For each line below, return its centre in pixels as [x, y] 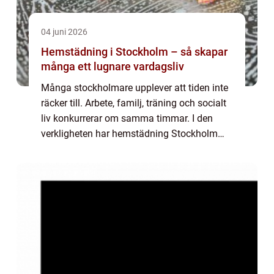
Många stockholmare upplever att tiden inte [135, 88]
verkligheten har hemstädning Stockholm [129, 134]
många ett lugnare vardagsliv [113, 66]
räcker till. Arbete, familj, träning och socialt [134, 103]
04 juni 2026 [64, 32]
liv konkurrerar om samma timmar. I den [127, 118]
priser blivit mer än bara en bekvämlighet [128, 149]
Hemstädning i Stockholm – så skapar [134, 52]
